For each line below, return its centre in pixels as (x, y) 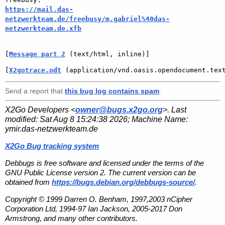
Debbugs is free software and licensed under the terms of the (104, 163)
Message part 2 (37, 54)
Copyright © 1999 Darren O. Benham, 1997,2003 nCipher (99, 199)
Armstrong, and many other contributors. (71, 218)
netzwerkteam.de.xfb (43, 28)
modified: (22, 119)
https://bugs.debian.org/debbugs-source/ (123, 182)
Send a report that (35, 91)
